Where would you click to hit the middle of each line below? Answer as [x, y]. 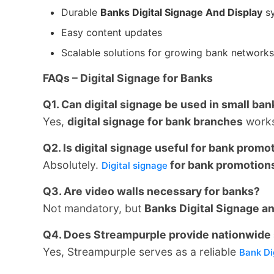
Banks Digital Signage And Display [181, 12]
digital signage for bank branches [155, 121]
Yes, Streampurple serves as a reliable [141, 251]
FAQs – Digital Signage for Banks [128, 78]
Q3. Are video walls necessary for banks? [151, 191]
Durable [81, 12]
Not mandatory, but [94, 208]
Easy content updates [112, 32]
